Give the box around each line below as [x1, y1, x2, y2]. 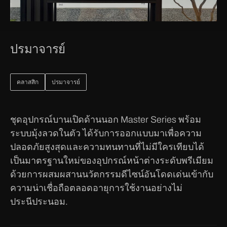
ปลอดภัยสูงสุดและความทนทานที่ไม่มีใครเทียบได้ [10, 142, 204, 152]
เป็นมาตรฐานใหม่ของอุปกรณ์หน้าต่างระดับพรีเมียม [10, 156, 213, 166]
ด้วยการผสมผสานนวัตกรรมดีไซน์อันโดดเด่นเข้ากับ [10, 169, 213, 179]
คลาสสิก [17, 79, 39, 86]
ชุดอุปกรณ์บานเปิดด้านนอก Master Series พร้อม [10, 115, 201, 125]
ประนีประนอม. [10, 197, 68, 207]
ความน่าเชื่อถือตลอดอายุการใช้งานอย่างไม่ [10, 183, 182, 193]
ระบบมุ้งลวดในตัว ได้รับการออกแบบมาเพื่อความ [10, 128, 202, 138]
